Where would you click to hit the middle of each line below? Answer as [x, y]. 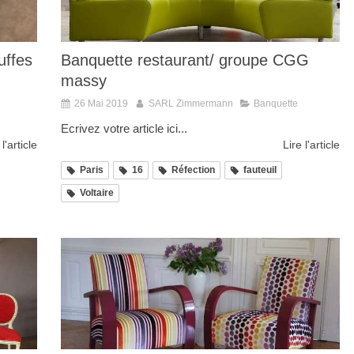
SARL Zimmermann [191, 104]
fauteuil [260, 170]
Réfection [193, 170]
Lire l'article [311, 145]
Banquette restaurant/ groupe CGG [185, 60]
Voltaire [97, 193]
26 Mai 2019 [101, 104]
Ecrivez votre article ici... [124, 129]
